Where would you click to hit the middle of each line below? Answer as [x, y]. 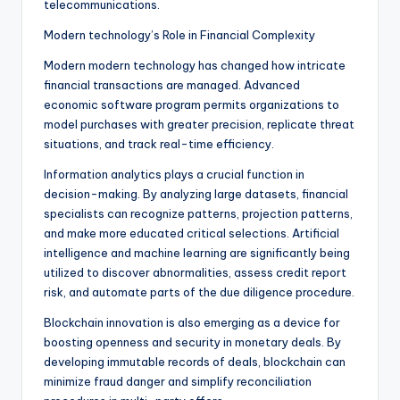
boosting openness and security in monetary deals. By [192, 342]
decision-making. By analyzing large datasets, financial [196, 194]
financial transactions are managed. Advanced [172, 85]
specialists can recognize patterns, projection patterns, [198, 214]
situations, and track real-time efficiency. [159, 144]
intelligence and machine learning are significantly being [197, 253]
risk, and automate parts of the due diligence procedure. [199, 292]
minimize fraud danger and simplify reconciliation [178, 382]
